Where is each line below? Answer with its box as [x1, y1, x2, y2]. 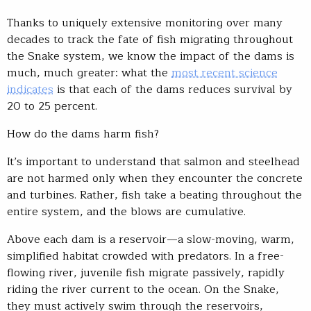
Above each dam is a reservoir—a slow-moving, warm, [7, 230, 294, 249]
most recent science [171, 64, 278, 83]
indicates [7, 81, 53, 99]
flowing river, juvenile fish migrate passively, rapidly [7, 264, 285, 283]
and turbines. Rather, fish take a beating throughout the [7, 186, 302, 205]
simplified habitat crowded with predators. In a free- [7, 247, 284, 266]
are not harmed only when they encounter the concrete [7, 169, 303, 188]
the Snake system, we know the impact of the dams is [7, 47, 294, 66]
